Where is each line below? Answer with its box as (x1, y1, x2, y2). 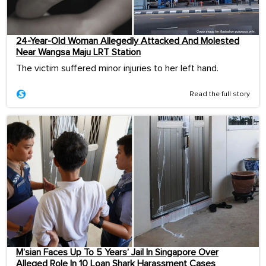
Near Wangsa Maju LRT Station (16, 47, 141, 58)
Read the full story (189, 91, 250, 99)
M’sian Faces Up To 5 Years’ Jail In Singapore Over (16, 248, 218, 258)
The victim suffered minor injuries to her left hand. (16, 64, 218, 74)
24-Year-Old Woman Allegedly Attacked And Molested (16, 36, 239, 46)
